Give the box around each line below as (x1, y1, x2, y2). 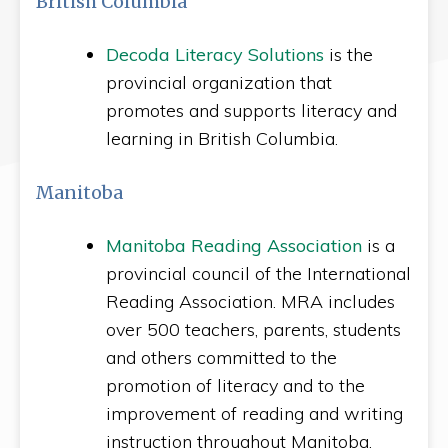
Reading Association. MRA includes (106, 290, 395, 313)
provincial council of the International (106, 262, 411, 285)
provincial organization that (106, 71, 332, 94)
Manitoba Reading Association (106, 234, 362, 257)
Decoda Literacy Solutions (106, 43, 324, 66)
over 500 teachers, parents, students (106, 318, 401, 341)
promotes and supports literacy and (106, 99, 397, 122)
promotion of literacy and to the (106, 374, 365, 397)
